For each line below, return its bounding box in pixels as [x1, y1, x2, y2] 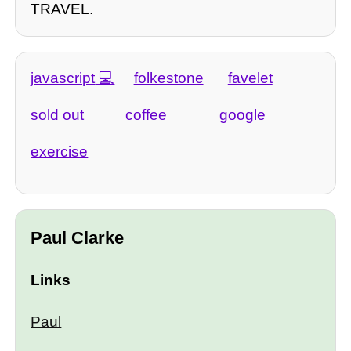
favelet [227, 69, 273, 86]
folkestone [133, 69, 204, 86]
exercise [31, 143, 89, 161]
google [219, 107, 266, 124]
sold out [31, 107, 85, 124]
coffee [125, 107, 167, 124]
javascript [31, 69, 96, 86]
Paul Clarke [31, 228, 125, 248]
